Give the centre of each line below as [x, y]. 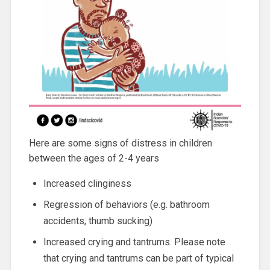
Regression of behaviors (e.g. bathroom [126, 205]
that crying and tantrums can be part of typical [138, 259]
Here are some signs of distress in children [120, 143]
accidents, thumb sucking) [98, 221]
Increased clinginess [87, 184]
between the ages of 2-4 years [94, 159]
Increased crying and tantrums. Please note [134, 242]
